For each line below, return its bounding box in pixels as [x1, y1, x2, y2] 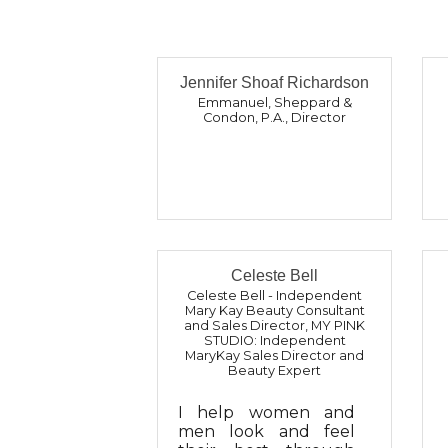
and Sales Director [184, 317, 305, 333]
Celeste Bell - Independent [187, 287, 362, 303]
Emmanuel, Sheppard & [197, 95, 352, 110]
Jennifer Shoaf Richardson [180, 74, 369, 91]
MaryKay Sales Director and [185, 347, 364, 363]
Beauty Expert [228, 362, 321, 378]
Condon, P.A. [203, 110, 285, 125]
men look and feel [178, 421, 355, 441]
